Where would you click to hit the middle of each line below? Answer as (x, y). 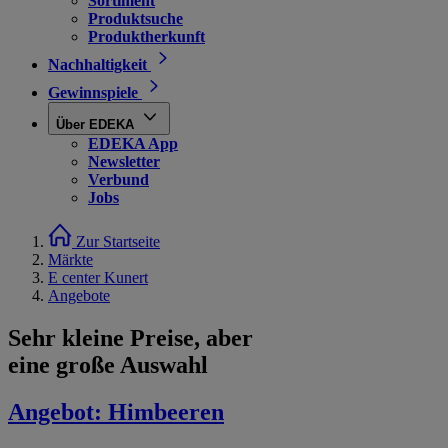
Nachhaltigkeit (97, 64)
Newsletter (124, 161)
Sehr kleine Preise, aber (130, 337)
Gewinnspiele (93, 92)
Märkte (70, 259)
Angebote (79, 295)
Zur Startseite (118, 241)
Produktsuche (135, 18)
